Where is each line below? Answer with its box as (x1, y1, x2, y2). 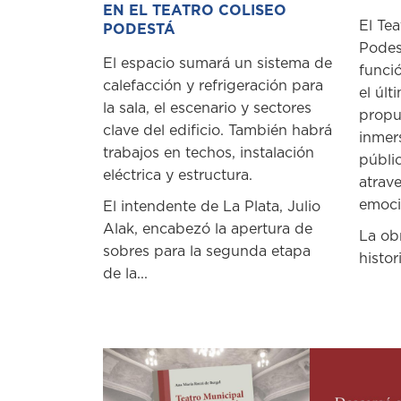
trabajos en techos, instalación (103, 146, 314, 161)
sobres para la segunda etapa (103, 244, 311, 260)
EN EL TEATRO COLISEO (103, 4, 286, 19)
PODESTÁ (103, 22, 175, 38)
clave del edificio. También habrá (103, 124, 332, 139)
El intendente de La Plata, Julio (103, 200, 320, 215)
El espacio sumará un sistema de (103, 56, 332, 72)
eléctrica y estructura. (103, 168, 252, 183)
